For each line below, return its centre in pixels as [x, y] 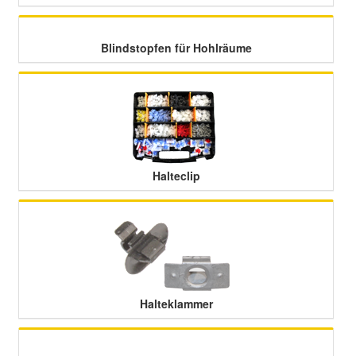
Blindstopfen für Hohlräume [176, 48]
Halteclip [176, 176]
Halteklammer [176, 304]
